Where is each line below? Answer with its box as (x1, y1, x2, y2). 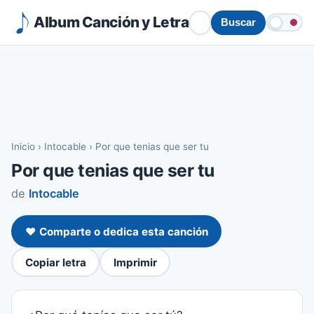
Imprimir (113, 255, 157, 269)
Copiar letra (25, 255, 86, 269)
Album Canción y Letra (34, 13, 189, 31)
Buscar (220, 17, 256, 28)
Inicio (11, 141, 35, 152)
